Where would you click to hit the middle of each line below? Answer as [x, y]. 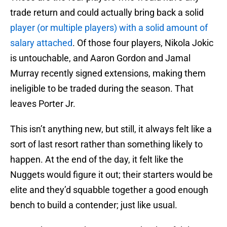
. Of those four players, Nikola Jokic [143, 43]
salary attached [41, 43]
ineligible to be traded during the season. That [102, 89]
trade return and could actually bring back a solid [107, 13]
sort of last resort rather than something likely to [106, 144]
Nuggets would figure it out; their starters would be [111, 175]
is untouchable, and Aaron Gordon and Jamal [100, 58]
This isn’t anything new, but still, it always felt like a [111, 129]
